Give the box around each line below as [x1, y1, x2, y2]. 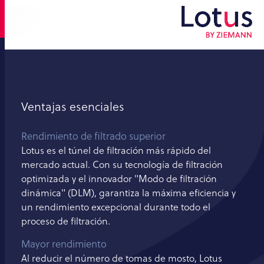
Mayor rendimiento [21, 237, 107, 252]
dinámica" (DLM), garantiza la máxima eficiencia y [21, 186, 236, 200]
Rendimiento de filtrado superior [21, 129, 166, 144]
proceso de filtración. [21, 214, 110, 228]
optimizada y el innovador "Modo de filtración [21, 172, 217, 186]
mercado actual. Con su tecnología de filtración [21, 158, 223, 171]
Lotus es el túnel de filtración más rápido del [21, 144, 211, 157]
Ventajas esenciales [21, 98, 124, 115]
